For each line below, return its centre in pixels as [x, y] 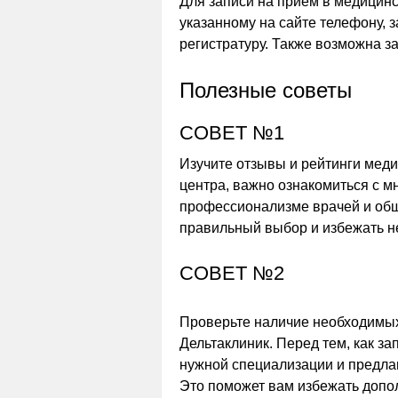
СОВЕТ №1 [232, 133]
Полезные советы [266, 90]
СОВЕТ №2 [232, 273]
